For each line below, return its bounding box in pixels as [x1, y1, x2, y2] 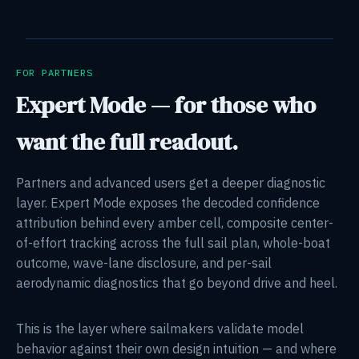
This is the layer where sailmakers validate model [16, 320, 304, 337]
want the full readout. [16, 125, 238, 158]
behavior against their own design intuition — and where [16, 340, 337, 357]
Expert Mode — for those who [16, 88, 316, 121]
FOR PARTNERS [16, 66, 93, 79]
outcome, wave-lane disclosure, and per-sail [16, 254, 272, 271]
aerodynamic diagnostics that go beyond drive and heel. [16, 274, 337, 291]
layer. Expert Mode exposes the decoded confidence [16, 194, 320, 211]
